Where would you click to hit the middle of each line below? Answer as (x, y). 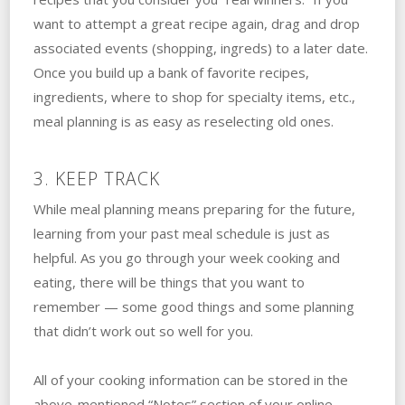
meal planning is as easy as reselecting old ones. (183, 121)
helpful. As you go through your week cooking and (186, 257)
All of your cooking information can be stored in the (190, 379)
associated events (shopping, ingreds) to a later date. (200, 47)
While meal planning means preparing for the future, (194, 208)
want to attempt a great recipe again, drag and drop (196, 23)
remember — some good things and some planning (193, 306)
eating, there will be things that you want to (169, 282)
